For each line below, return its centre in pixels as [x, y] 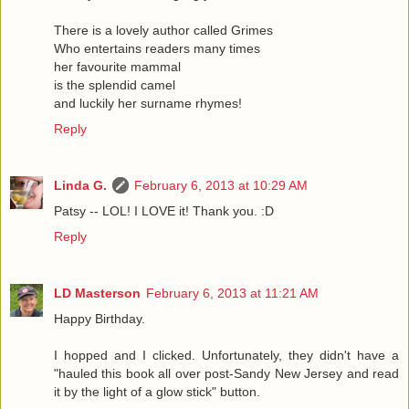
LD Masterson [97, 294]
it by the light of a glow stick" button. [157, 392]
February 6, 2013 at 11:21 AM [232, 294]
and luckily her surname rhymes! [148, 104]
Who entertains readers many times [157, 49]
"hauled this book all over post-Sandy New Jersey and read [226, 374]
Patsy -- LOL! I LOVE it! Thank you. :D [164, 211]
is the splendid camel [115, 85]
